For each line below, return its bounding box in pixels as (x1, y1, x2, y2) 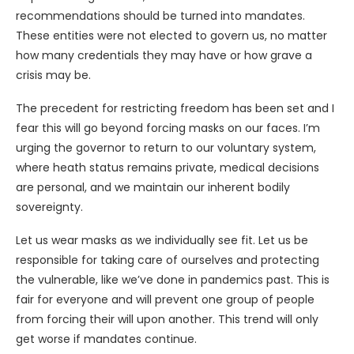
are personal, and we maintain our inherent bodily (16, 179, 290, 195)
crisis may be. (16, 66, 91, 83)
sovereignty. (16, 198, 83, 215)
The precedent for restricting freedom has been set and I (16, 100, 334, 116)
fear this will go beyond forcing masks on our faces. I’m (16, 119, 320, 136)
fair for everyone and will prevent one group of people (16, 291, 314, 307)
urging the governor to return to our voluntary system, (16, 139, 316, 156)
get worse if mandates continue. (16, 330, 197, 347)
